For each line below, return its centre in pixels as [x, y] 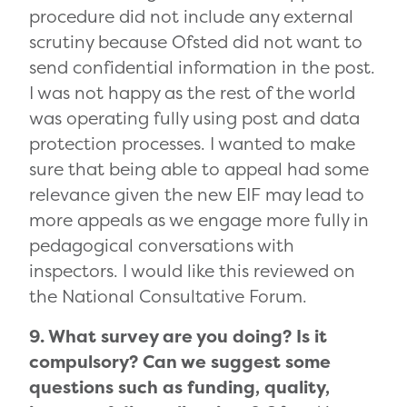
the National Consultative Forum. [168, 297]
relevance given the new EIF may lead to [197, 195]
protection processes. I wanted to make [192, 144]
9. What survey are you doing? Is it [178, 337]
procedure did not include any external [191, 17]
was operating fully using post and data [194, 119]
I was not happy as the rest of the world [192, 93]
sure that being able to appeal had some [199, 169]
